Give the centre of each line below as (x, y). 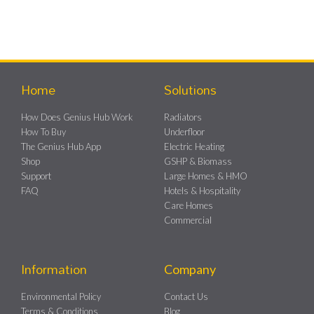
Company (190, 269)
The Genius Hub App (61, 147)
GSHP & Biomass (198, 162)
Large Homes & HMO (206, 176)
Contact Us (186, 297)
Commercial (188, 220)
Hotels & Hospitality (202, 191)
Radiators (183, 117)
